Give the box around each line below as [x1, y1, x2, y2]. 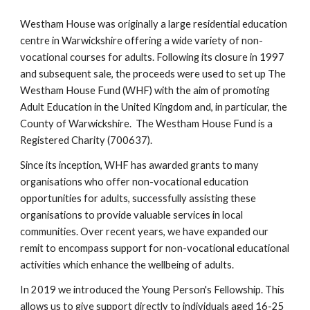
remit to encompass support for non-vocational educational [20, 242, 290, 255]
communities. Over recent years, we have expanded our [20, 226, 269, 238]
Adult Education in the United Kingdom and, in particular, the [20, 101, 288, 113]
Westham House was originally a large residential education [20, 18, 288, 30]
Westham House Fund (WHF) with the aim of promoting [20, 84, 273, 97]
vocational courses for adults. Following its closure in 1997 [20, 51, 285, 64]
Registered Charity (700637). [20, 134, 153, 147]
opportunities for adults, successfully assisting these [20, 192, 257, 205]
